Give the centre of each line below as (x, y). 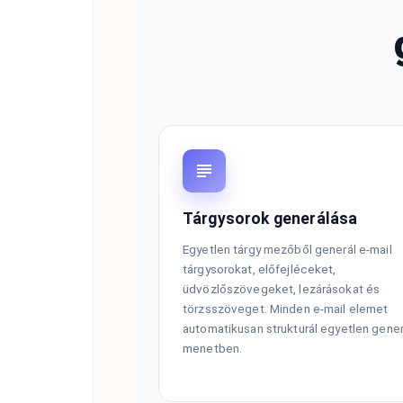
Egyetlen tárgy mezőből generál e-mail (287, 250)
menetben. (213, 349)
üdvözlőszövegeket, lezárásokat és (282, 289)
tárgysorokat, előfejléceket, (260, 269)
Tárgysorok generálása (270, 219)
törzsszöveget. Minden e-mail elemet (286, 309)
